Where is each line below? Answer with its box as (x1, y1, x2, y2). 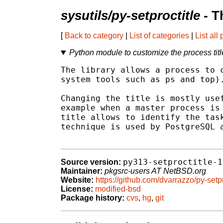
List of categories (129, 31, 189, 40)
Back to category (65, 31, 123, 40)
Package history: (61, 194, 124, 203)
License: (61, 185, 93, 194)
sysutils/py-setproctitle (61, 8, 200, 23)
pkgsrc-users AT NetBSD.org (105, 167, 206, 176)
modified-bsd (95, 185, 141, 194)
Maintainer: (61, 167, 103, 176)
